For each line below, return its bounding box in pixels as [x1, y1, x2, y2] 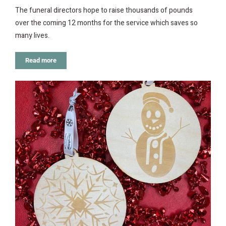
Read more [25, 56, 56, 64]
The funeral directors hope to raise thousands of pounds [15, 5, 193, 16]
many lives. [15, 30, 49, 41]
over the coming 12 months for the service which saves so [15, 17, 198, 28]
